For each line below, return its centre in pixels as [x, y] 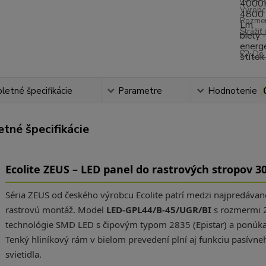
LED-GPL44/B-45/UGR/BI [159, 210]
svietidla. [23, 254]
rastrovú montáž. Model [56, 210]
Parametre [140, 91]
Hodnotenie [232, 91]
